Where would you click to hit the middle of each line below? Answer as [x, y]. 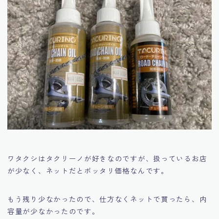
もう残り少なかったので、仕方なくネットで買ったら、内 [107, 198]
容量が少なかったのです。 [54, 211]
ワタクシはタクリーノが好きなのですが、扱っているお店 [107, 158]
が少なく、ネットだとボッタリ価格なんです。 [88, 170]
